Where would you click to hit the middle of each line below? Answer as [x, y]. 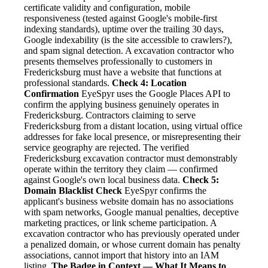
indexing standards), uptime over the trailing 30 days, [124, 29]
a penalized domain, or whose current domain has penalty [132, 245]
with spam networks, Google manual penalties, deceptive [131, 212]
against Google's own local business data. [103, 180]
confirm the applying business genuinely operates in [121, 105]
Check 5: [201, 180]
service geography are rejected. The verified [106, 148]
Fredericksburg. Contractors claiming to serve [110, 115]
